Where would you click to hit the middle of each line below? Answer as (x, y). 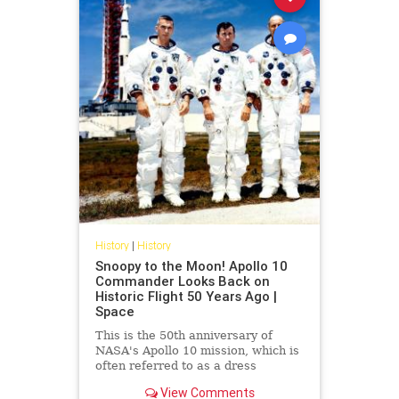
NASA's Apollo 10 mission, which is (197, 351)
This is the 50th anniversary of (183, 336)
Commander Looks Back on (182, 281)
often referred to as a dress (175, 366)
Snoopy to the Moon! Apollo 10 (191, 266)
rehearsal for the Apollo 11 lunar (190, 381)
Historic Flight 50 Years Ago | (186, 297)
